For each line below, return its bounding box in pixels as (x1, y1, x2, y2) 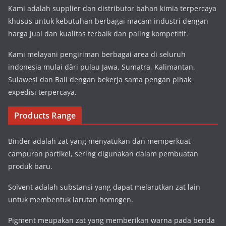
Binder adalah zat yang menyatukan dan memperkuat (8, 136, 191, 146)
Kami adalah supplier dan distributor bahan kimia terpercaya (8, 4, 216, 14)
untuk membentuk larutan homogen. (8, 195, 133, 205)
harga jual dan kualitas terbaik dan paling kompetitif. (8, 29, 188, 39)
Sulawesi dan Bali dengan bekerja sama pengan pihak (8, 75, 191, 85)
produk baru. (8, 161, 52, 172)
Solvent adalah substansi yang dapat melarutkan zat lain (8, 182, 200, 192)
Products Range (14, 110, 76, 122)
